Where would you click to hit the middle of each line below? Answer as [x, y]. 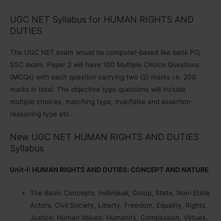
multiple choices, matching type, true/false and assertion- [102, 102]
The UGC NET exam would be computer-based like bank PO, [105, 53]
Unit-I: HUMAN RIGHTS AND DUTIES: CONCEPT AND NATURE [109, 170]
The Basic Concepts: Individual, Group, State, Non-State [120, 193]
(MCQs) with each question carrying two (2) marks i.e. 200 [103, 77]
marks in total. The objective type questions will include [98, 90]
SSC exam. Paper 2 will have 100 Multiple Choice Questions [105, 65]
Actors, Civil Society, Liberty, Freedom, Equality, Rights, [119, 205]
